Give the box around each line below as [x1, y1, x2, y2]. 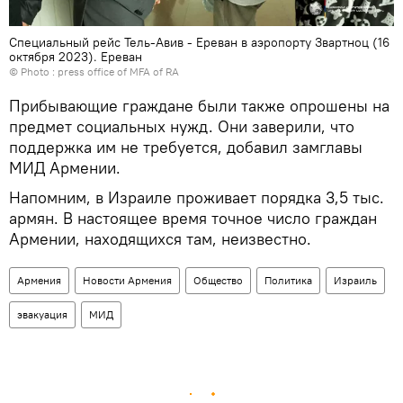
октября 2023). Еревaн [9, 48, 142, 65]
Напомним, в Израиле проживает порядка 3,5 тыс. [9, 186, 384, 208]
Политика [264, 273, 312, 287]
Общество [193, 273, 243, 287]
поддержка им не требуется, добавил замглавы [9, 136, 363, 157]
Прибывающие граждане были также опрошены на [9, 94, 390, 116]
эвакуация [17, 307, 67, 321]
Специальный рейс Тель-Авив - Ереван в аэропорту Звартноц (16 [9, 33, 390, 50]
